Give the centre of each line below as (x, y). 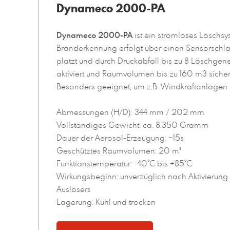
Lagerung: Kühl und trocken (106, 202)
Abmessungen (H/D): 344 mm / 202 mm (130, 112)
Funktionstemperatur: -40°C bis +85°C (124, 163)
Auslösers (73, 189)
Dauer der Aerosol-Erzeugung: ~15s (120, 137)
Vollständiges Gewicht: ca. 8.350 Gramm (132, 124)
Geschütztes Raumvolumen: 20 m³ (118, 150)
